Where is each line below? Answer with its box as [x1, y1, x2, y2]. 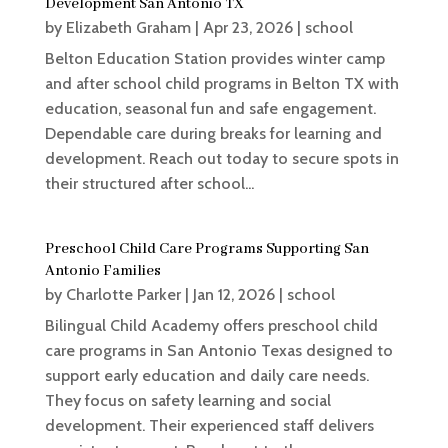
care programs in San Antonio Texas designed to [44, 340, 393, 360]
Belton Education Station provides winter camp [44, 48, 385, 68]
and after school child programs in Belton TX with [44, 73, 399, 93]
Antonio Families [44, 261, 161, 280]
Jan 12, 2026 [192, 284, 275, 304]
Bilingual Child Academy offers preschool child [44, 315, 378, 335]
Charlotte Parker [65, 284, 181, 304]
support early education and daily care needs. [44, 365, 369, 385]
